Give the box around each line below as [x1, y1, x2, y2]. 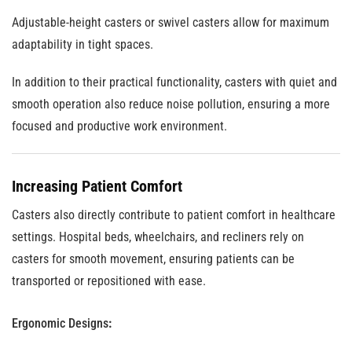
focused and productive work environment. [12, 119, 227, 134]
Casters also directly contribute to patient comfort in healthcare [12, 207, 335, 222]
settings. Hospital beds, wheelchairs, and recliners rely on [12, 229, 304, 244]
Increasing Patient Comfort [12, 177, 182, 196]
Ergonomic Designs [12, 316, 108, 331]
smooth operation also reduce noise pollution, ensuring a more [12, 97, 330, 112]
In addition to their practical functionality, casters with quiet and [12, 75, 337, 90]
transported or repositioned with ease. [12, 273, 206, 288]
